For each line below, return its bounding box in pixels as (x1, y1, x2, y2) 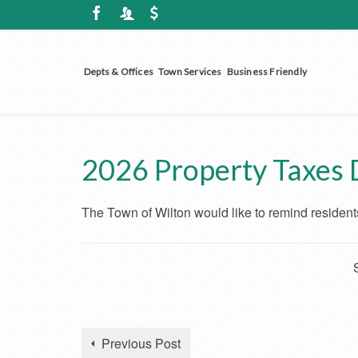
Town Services (158, 66, 222, 78)
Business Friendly (226, 66, 308, 78)
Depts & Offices (84, 66, 153, 78)
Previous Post (101, 334, 181, 352)
